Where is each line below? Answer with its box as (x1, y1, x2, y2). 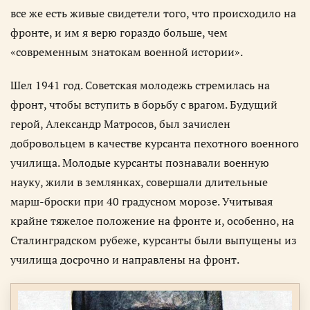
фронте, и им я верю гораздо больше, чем (10, 24, 228, 40)
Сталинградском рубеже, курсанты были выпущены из (10, 232, 297, 248)
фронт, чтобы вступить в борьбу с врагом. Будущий (10, 96, 277, 112)
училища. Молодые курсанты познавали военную (10, 154, 269, 170)
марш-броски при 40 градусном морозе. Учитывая (10, 193, 273, 209)
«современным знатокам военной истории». (10, 44, 243, 60)
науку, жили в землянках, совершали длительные (10, 174, 268, 190)
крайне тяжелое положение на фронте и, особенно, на (10, 212, 294, 228)
